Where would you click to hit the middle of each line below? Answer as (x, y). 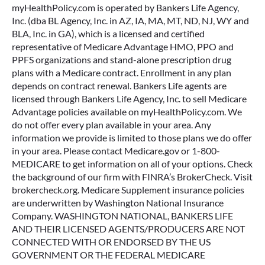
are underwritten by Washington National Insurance (118, 203)
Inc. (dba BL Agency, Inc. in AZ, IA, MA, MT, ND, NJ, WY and (130, 20)
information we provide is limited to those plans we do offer (132, 138)
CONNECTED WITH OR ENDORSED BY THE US (111, 242)
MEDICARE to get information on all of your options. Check (132, 164)
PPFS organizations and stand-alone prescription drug (122, 59)
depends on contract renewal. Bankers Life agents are (119, 85)
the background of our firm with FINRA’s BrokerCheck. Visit (132, 177)
